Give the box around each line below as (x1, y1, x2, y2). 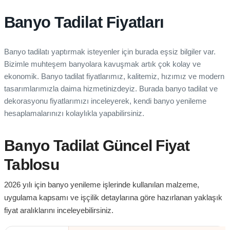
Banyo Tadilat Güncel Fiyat (4, 137, 190, 155)
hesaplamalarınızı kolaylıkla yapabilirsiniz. (4, 109, 144, 118)
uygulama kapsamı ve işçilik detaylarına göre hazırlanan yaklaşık (4, 193, 222, 202)
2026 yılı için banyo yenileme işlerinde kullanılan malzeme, (4, 180, 199, 189)
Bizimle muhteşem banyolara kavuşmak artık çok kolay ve (4, 60, 201, 69)
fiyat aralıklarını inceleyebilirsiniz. (4, 206, 113, 215)
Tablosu (4, 156, 59, 174)
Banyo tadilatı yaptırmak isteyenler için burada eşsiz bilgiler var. (4, 47, 216, 56)
